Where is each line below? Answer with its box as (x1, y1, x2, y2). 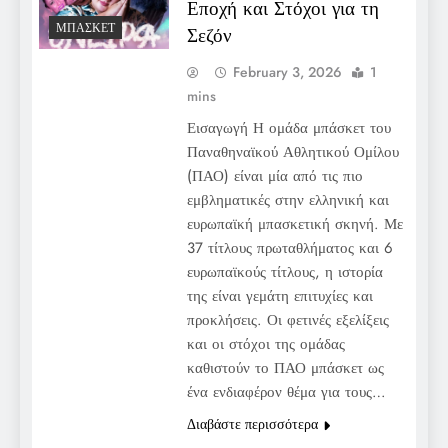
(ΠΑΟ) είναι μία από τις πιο (186, 164, 363, 187)
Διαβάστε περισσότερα (186, 413, 318, 434)
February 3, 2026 (232, 61, 342, 82)
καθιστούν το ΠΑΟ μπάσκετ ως (186, 356, 384, 379)
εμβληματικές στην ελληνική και (186, 188, 389, 211)
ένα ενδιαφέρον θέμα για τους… (186, 380, 386, 403)
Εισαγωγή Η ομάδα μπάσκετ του (186, 116, 391, 139)
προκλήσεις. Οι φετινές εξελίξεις (186, 308, 389, 331)
